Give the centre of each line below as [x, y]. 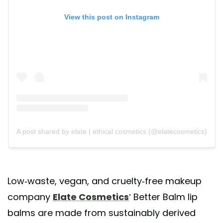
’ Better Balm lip [163, 197]
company [30, 197]
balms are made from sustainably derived [102, 213]
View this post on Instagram [111, 17]
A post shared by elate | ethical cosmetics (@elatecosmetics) [111, 131]
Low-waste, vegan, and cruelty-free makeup [105, 181]
